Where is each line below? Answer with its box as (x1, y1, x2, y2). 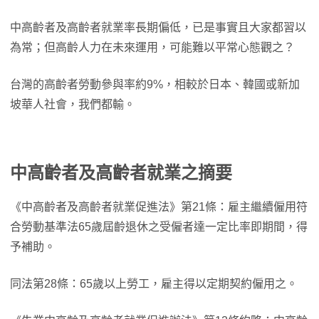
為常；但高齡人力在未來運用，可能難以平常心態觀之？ (10, 41, 295, 53)
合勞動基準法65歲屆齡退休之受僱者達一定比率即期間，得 (10, 221, 308, 233)
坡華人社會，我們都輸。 (10, 98, 135, 110)
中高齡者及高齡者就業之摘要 (10, 163, 232, 182)
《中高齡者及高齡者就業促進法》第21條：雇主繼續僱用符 (10, 201, 308, 213)
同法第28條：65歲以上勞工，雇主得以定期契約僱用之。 (10, 278, 298, 290)
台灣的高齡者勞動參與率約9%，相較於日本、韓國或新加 (10, 78, 300, 90)
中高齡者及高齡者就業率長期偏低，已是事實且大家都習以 (10, 21, 306, 33)
